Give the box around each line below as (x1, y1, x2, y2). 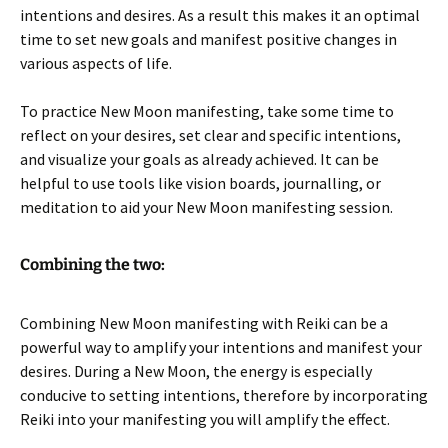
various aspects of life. (20, 53, 172, 73)
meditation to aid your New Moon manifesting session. (20, 197, 393, 217)
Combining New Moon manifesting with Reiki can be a (20, 313, 388, 333)
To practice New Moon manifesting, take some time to (20, 101, 394, 121)
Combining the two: (20, 255, 165, 274)
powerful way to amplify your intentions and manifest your (20, 337, 422, 357)
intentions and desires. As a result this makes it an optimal (20, 5, 420, 25)
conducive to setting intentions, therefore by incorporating (20, 385, 428, 405)
